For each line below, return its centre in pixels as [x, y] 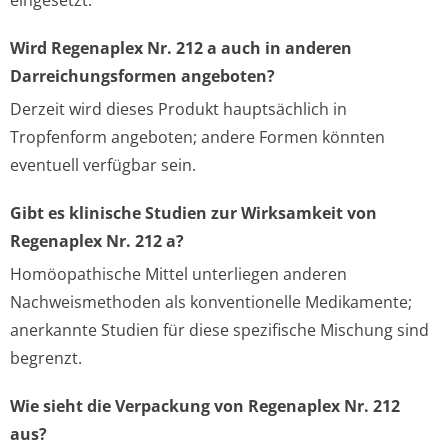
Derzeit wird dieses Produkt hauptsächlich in [178, 109]
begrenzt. [46, 358]
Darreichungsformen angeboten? [142, 76]
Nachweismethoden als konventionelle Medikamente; [211, 302]
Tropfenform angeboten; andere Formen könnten [197, 137]
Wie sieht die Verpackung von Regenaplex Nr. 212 [205, 406]
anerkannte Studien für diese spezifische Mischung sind [219, 330]
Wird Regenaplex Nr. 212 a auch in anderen [181, 48]
